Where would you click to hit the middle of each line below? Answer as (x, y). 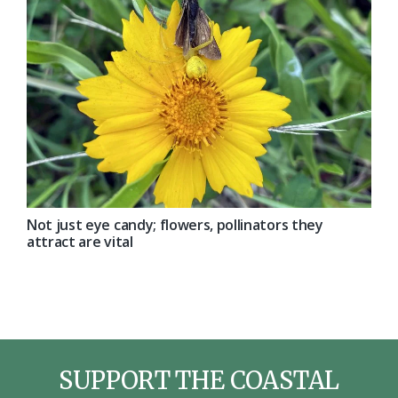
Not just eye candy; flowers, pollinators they (175, 225)
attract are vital (80, 242)
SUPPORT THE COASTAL (199, 381)
